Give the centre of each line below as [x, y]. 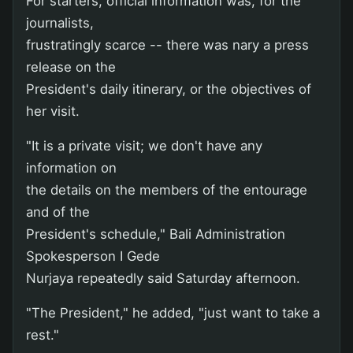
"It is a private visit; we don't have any [144, 145]
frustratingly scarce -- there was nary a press [167, 45]
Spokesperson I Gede [93, 256]
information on [71, 167]
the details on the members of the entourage [167, 190]
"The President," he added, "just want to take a [173, 312]
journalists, [60, 22]
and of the [58, 212]
